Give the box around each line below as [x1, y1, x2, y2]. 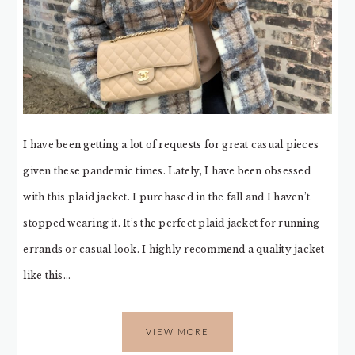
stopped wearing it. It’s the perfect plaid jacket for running [23, 217, 320, 230]
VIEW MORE [146, 326, 209, 338]
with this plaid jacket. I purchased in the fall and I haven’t [23, 191, 311, 204]
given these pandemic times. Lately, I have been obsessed [23, 165, 311, 177]
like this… [23, 269, 71, 282]
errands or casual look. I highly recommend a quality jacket [23, 243, 325, 256]
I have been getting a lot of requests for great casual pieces [23, 139, 319, 151]
